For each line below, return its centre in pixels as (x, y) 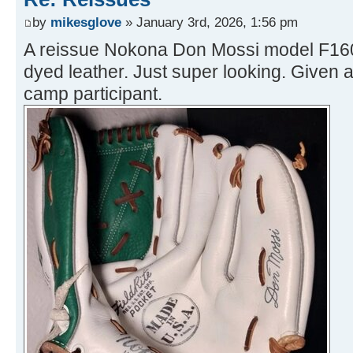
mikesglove (86, 22)
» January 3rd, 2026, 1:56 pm (210, 22)
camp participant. (93, 94)
